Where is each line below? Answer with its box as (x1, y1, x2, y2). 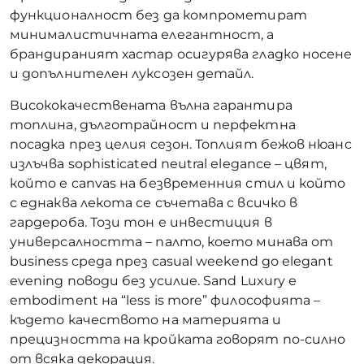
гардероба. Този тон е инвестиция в (10, 214, 272, 230)
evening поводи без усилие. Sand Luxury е (10, 272, 297, 288)
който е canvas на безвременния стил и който (10, 175, 346, 191)
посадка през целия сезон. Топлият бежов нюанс (10, 136, 352, 152)
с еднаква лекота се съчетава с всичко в (10, 194, 298, 210)
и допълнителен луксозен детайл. (10, 66, 254, 82)
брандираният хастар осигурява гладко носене (10, 46, 353, 63)
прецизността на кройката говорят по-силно (10, 331, 346, 347)
